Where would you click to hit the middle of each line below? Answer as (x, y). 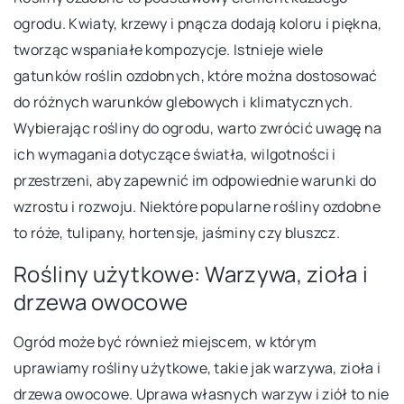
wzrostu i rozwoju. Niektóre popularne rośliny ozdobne (197, 207)
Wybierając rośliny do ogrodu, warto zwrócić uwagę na (198, 129)
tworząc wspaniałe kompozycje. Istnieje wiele (169, 50)
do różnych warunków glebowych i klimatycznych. (184, 102)
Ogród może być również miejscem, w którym (165, 342)
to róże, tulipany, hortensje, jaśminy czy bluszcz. (177, 233)
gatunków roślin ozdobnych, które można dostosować (196, 76)
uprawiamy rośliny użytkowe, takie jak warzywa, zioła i (197, 368)
